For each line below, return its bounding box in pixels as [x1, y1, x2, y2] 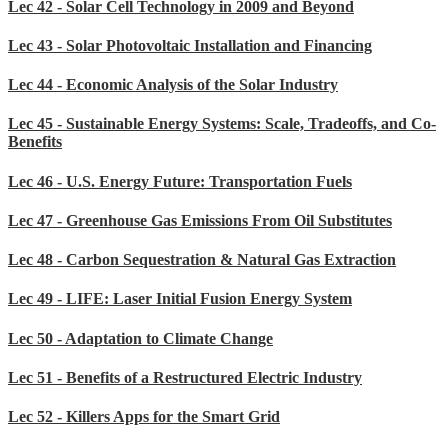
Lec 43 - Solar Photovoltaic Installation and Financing [8, 36, 372, 54]
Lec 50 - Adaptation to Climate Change [8, 329, 273, 347]
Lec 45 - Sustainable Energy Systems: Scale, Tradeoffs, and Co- [8, 115, 436, 133]
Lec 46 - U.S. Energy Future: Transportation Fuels [8, 172, 352, 190]
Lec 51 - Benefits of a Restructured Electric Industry [8, 368, 362, 386]
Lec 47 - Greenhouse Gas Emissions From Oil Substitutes [8, 211, 392, 229]
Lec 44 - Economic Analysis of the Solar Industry [8, 76, 338, 94]
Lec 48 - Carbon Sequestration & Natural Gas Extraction [8, 251, 396, 269]
